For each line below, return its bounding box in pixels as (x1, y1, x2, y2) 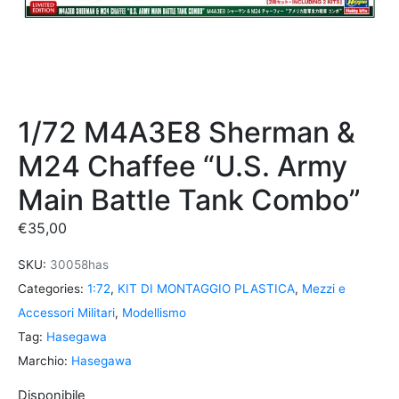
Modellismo (122, 305, 186, 320)
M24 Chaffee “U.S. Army (18, 149, 347, 183)
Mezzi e (302, 281, 346, 296)
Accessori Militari (18, 305, 115, 320)
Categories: (18, 281, 84, 296)
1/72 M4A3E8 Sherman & (18, 115, 355, 150)
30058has (50, 257, 109, 272)
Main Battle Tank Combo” (18, 183, 361, 217)
